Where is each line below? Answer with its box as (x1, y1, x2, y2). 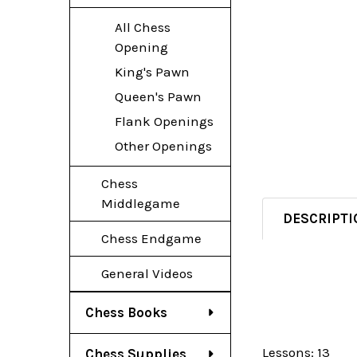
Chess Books (85, 304, 167, 320)
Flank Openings (114, 112, 214, 129)
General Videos (100, 265, 193, 281)
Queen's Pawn (114, 88, 202, 104)
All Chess (114, 18, 171, 35)
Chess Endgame (100, 229, 202, 246)
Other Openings (114, 137, 212, 154)
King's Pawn (114, 63, 190, 80)
